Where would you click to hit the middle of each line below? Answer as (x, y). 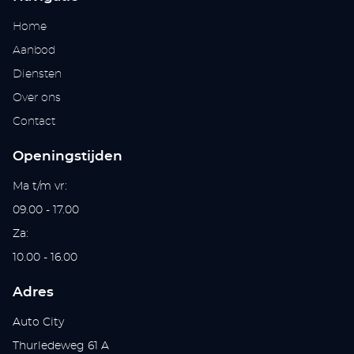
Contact (34, 122)
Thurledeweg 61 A (61, 346)
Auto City (39, 323)
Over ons (37, 98)
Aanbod (34, 51)
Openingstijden (68, 156)
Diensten (38, 75)
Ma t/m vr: (40, 187)
